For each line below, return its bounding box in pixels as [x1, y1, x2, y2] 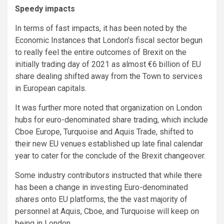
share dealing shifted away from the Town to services [15, 71, 202, 81]
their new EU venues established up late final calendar [15, 138, 203, 148]
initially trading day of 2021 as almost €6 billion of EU [15, 59, 201, 69]
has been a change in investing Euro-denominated [15, 182, 188, 192]
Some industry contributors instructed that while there [15, 170, 202, 180]
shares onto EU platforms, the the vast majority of [15, 194, 187, 204]
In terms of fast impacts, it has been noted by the [15, 23, 187, 33]
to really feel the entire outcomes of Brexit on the [15, 47, 186, 57]
